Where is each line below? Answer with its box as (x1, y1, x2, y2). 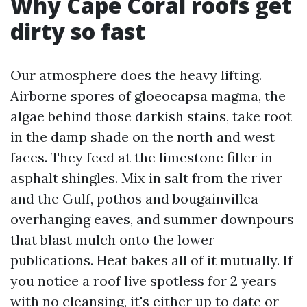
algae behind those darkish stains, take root (10, 108, 292, 125)
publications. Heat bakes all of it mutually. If (10, 251, 293, 269)
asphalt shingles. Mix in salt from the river (10, 169, 282, 186)
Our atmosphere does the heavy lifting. (10, 66, 262, 84)
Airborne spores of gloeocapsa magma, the (10, 87, 286, 104)
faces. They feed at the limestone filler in (10, 149, 273, 166)
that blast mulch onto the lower (10, 231, 214, 248)
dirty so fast (10, 16, 145, 46)
